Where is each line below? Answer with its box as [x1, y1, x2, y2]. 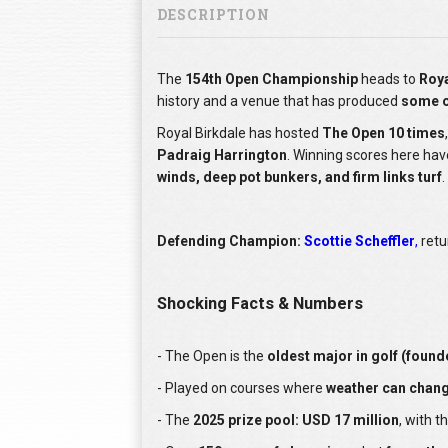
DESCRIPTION [157, 5, 270, 25]
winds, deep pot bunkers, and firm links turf [157, 169, 442, 186]
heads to [358, 71, 419, 88]
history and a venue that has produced [157, 93, 401, 110]
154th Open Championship [185, 71, 358, 88]
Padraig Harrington [157, 147, 287, 164]
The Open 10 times [322, 125, 445, 142]
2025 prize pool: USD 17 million [193, 412, 399, 429]
